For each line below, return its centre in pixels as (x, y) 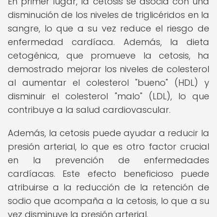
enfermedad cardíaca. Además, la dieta (108, 42)
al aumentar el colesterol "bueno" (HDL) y (108, 83)
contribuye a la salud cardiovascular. (89, 110)
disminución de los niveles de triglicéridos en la (108, 15)
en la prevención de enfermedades (108, 160)
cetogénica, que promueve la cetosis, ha (108, 55)
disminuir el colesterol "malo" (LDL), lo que (108, 96)
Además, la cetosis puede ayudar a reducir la (108, 133)
